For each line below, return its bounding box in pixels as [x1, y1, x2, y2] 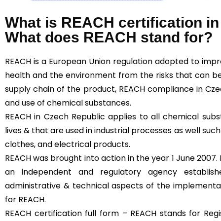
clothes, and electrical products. [5, 138, 132, 150]
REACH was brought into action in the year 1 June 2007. [5, 152, 220, 164]
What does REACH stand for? [5, 29, 213, 45]
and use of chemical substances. [5, 97, 133, 109]
